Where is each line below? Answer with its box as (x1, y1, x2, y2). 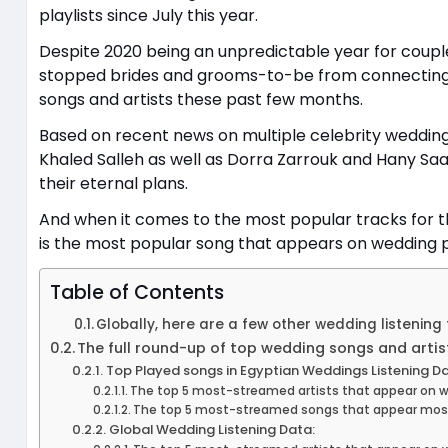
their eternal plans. (38, 171, 188, 195)
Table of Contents (49, 278, 224, 306)
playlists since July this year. (38, 3, 258, 27)
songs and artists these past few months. (38, 87, 363, 111)
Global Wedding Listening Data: (108, 419, 315, 439)
